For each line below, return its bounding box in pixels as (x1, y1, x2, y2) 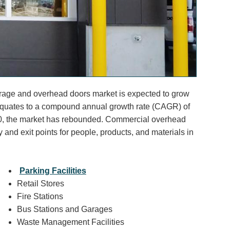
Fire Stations (16, 191, 63, 201)
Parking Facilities (19, 166, 86, 175)
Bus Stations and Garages (16, 204, 112, 214)
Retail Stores (16, 179, 64, 188)
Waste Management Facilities (16, 217, 124, 226)
